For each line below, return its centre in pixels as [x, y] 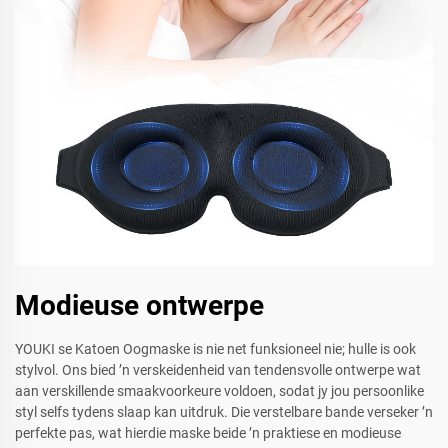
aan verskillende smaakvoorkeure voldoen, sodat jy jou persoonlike [219, 391]
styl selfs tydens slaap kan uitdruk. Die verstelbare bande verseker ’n [224, 412]
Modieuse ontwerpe [139, 306]
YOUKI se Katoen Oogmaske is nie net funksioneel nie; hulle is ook [215, 349]
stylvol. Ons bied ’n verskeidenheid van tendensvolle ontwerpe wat [218, 370]
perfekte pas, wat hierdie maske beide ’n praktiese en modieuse [208, 433]
